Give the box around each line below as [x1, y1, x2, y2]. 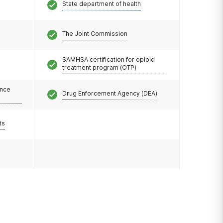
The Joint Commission [62, 29, 127, 37]
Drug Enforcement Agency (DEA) [62, 89, 157, 97]
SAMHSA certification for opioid [62, 55, 155, 63]
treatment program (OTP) [62, 63, 136, 71]
